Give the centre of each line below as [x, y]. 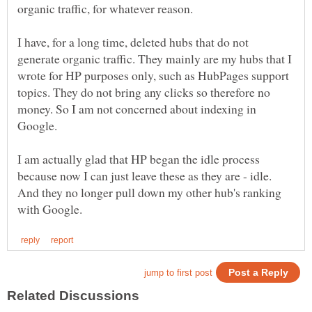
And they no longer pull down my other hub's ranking [149, 192]
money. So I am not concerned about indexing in [137, 108]
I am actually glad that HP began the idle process [139, 158]
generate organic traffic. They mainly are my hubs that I [155, 58]
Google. [37, 125]
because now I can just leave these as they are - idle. [145, 175]
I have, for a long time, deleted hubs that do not [133, 41]
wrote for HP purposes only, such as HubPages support [153, 75]
